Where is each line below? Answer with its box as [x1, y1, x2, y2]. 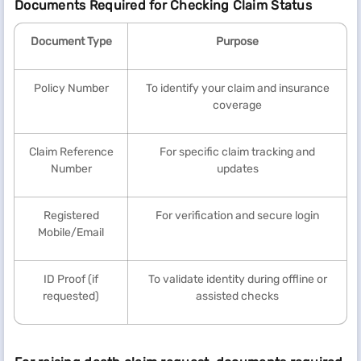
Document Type [30, 34, 112, 48]
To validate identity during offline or [147, 272, 327, 286]
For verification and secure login [156, 208, 319, 222]
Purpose [216, 34, 259, 48]
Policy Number [33, 81, 109, 95]
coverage [213, 98, 262, 112]
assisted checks [196, 288, 279, 303]
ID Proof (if [44, 272, 98, 286]
